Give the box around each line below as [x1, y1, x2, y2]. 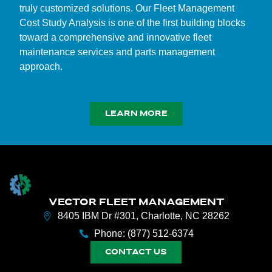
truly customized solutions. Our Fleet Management [19, 2, 234, 13]
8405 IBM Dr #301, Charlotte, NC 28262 [58, 211, 229, 222]
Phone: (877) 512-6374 [93, 228, 194, 239]
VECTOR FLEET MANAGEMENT [48, 197, 224, 208]
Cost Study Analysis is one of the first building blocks [19, 17, 245, 28]
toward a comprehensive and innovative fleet [19, 32, 211, 42]
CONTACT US [105, 248, 167, 257]
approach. [19, 61, 63, 72]
